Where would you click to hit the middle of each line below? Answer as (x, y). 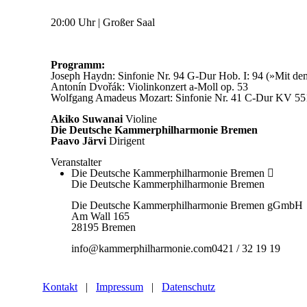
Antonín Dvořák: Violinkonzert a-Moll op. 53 (150, 87)
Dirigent (126, 141)
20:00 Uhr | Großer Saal (103, 22)
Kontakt (60, 287)
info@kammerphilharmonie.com (142, 248)
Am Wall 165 (101, 216)
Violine (142, 119)
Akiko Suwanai (88, 119)
